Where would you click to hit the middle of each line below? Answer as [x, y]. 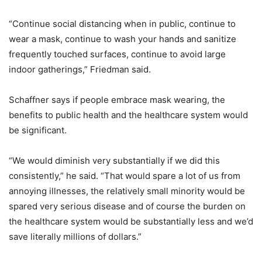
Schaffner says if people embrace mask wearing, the [117, 100]
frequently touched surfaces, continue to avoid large [117, 54]
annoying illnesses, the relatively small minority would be [127, 191]
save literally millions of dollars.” [75, 237]
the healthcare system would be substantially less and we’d [131, 222]
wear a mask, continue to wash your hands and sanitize [123, 39]
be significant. [38, 130]
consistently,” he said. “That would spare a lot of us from [125, 176]
